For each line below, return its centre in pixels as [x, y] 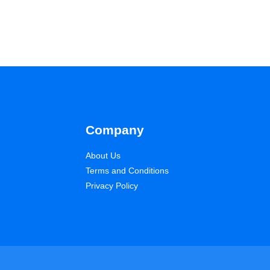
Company [115, 130]
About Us [103, 156]
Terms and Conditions [127, 171]
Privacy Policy [112, 186]
